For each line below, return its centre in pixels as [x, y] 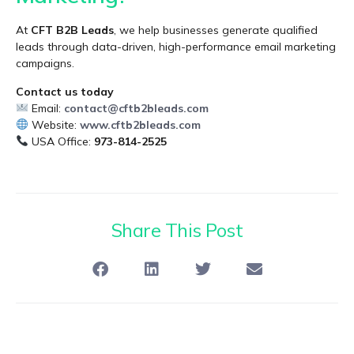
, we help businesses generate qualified [216, 30]
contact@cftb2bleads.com [136, 108]
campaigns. [45, 64]
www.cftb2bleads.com [140, 124]
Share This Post [177, 230]
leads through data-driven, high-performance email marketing [176, 47]
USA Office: [61, 141]
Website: [54, 124]
